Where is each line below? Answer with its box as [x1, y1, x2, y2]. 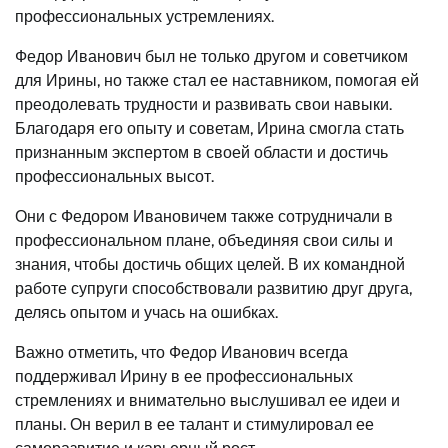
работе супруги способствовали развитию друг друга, [15, 278, 412, 298]
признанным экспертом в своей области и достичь [15, 142, 388, 162]
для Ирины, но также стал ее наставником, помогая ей [15, 70, 419, 90]
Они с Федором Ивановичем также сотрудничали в [15, 206, 393, 226]
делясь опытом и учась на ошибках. [15, 302, 278, 322]
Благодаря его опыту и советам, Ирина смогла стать [15, 118, 404, 138]
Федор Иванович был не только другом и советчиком [15, 46, 408, 66]
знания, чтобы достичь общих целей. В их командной [15, 254, 405, 274]
